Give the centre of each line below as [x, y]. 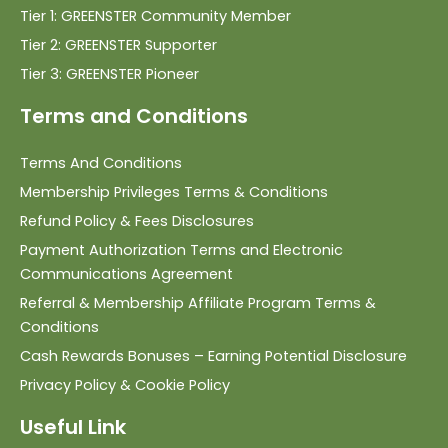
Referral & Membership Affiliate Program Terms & [198, 303]
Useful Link [73, 427]
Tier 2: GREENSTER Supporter [118, 45]
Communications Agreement [126, 274]
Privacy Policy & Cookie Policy [125, 385]
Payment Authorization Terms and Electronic [181, 250]
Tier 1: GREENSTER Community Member [155, 16]
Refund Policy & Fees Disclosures [137, 221]
